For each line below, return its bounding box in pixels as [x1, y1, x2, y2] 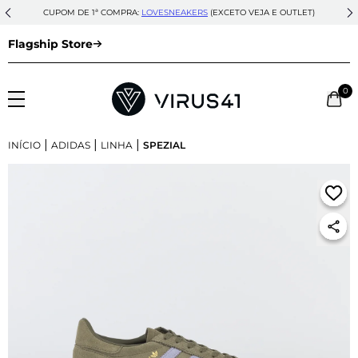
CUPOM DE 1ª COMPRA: [43, 7, 141, 18]
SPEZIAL [143, 138, 185, 151]
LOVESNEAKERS [141, 7, 208, 18]
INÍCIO [8, 138, 41, 151]
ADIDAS [51, 138, 90, 151]
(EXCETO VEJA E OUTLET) [208, 7, 315, 18]
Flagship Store [8, 36, 93, 51]
